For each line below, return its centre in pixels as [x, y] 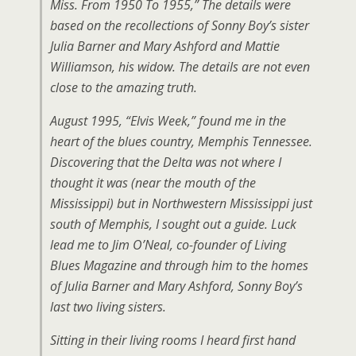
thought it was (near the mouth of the [153, 183]
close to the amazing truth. [124, 87]
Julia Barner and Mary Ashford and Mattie [165, 46]
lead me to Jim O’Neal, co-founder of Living [168, 245]
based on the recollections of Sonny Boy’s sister [180, 25]
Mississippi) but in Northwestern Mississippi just [181, 203]
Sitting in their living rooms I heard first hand [173, 340]
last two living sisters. [108, 307]
